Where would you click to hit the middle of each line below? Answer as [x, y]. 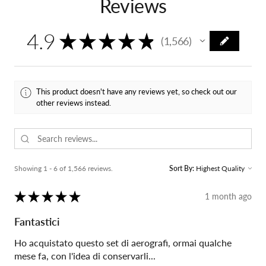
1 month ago [228, 197]
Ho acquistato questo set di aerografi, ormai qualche [123, 242]
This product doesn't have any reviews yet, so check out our [137, 92]
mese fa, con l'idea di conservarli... [85, 255]
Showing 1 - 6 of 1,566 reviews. [64, 168]
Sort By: [182, 168]
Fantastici [37, 221]
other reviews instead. [74, 103]
